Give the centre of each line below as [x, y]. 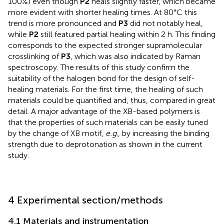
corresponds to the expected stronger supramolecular [105, 45]
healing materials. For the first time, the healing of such [105, 89]
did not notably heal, [165, 23]
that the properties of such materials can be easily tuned [108, 122]
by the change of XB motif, [57, 133]
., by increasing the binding [163, 133]
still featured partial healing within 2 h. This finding [127, 34]
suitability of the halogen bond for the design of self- [101, 78]
